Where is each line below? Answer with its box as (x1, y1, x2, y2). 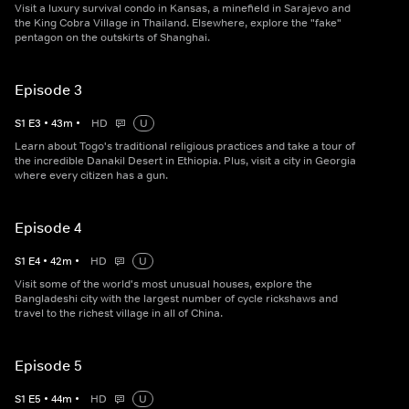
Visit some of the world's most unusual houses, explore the (15, 277, 312, 292)
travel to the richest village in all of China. (15, 306, 223, 321)
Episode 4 (15, 218, 82, 237)
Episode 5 (15, 356, 82, 375)
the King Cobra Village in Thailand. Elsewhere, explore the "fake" (15, 16, 341, 31)
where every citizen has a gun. (15, 168, 168, 184)
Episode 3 (15, 80, 82, 100)
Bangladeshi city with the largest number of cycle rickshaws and (15, 291, 338, 307)
